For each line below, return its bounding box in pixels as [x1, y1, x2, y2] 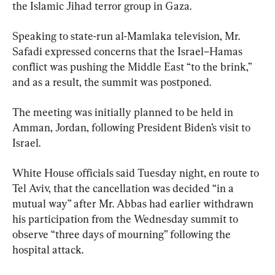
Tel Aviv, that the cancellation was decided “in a [12, 182, 236, 195]
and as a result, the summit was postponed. [12, 76, 211, 88]
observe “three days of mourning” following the [12, 228, 233, 241]
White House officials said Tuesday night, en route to [12, 166, 261, 179]
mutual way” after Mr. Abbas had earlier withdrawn [12, 197, 256, 210]
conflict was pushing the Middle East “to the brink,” [12, 60, 254, 73]
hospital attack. [12, 243, 83, 256]
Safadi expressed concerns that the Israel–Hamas [12, 45, 245, 58]
